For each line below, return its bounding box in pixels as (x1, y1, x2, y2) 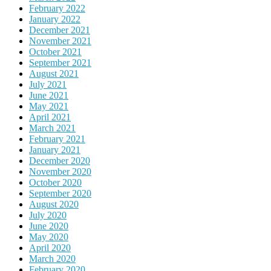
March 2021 (29, 122, 76, 133)
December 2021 (29, 24, 90, 35)
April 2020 (29, 242, 71, 253)
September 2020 (29, 188, 91, 198)
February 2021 (29, 133, 85, 144)
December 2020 (29, 155, 90, 166)
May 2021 (29, 100, 68, 111)
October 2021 (29, 46, 82, 57)
